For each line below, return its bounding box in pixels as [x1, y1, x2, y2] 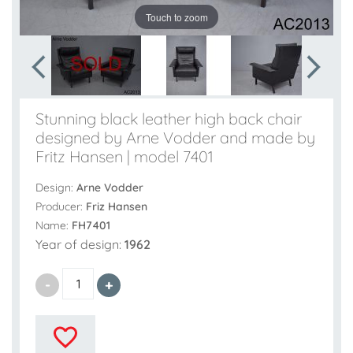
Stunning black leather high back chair [35, 108, 302, 128]
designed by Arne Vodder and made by [35, 127, 315, 147]
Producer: [35, 199, 86, 214]
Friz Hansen [86, 199, 147, 214]
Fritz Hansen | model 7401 [35, 146, 213, 166]
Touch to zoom [145, 9, 208, 24]
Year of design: [35, 236, 124, 253]
